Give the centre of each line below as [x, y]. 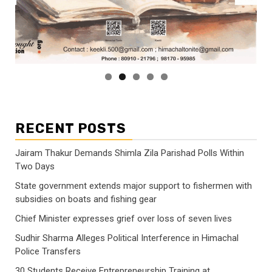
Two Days [35, 166]
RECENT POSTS [71, 128]
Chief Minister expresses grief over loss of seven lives [124, 218]
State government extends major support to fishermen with [134, 185]
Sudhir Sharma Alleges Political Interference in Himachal [127, 238]
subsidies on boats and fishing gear [86, 199]
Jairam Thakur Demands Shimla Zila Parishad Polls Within [130, 153]
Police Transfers [48, 251]
